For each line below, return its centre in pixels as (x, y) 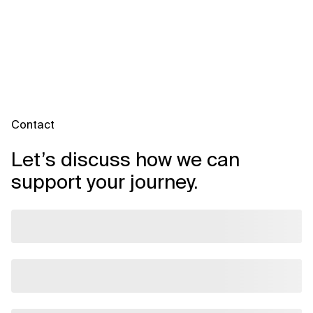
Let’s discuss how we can (125, 159)
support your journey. (105, 182)
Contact (33, 124)
